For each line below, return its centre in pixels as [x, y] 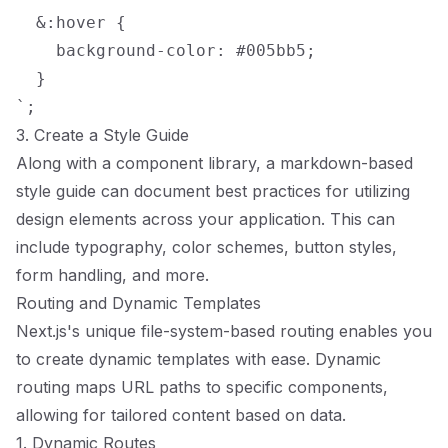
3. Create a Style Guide [102, 135]
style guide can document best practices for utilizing [213, 191]
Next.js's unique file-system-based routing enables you [224, 331]
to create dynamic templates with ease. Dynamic [198, 359]
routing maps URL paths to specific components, [202, 387]
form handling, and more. [112, 275]
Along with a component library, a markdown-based [214, 163]
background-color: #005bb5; [166, 50]
